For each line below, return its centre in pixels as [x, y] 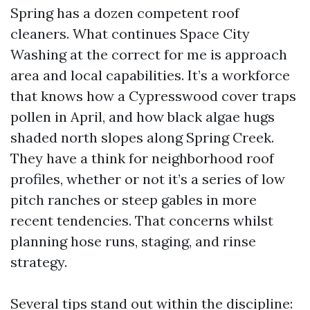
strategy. [39, 262]
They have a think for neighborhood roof [142, 158]
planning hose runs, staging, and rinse [133, 241]
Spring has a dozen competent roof [125, 13]
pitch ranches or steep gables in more [134, 200]
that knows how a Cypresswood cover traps [153, 96]
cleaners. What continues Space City [130, 34]
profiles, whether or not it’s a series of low [148, 179]
